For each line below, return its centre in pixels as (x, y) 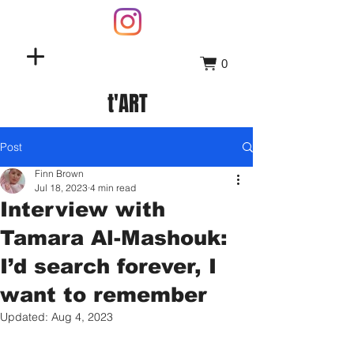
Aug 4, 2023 (82, 317)
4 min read (113, 188)
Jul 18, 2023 (61, 188)
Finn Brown (59, 173)
